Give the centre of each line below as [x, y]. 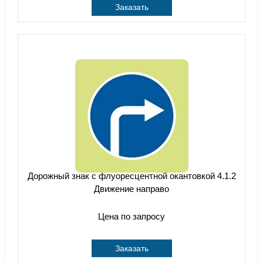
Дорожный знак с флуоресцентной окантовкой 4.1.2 [131, 176]
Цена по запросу [131, 216]
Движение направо [131, 189]
